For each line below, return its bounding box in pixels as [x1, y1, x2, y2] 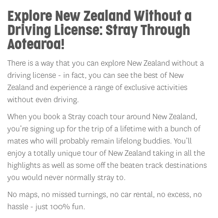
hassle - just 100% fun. [7, 201, 85, 212]
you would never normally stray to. [7, 172, 126, 183]
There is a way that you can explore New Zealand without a [7, 58, 204, 69]
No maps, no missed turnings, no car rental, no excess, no [7, 189, 202, 200]
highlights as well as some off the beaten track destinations [7, 160, 207, 171]
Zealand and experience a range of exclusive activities [7, 82, 187, 93]
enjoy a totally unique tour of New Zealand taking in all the [7, 148, 205, 159]
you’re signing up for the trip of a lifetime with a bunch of [7, 124, 200, 134]
